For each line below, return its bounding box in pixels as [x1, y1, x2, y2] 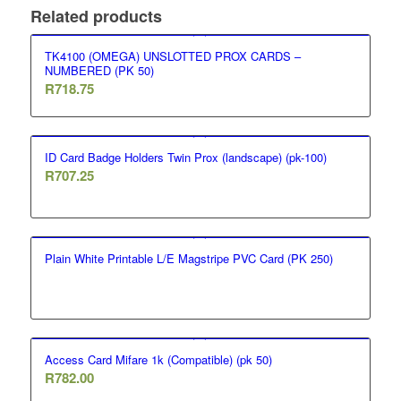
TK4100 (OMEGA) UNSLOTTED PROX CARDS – [44, 47, 301, 65]
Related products [30, 4, 162, 29]
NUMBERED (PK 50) [44, 62, 154, 80]
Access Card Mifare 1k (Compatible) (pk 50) [44, 351, 272, 369]
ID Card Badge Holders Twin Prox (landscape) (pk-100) [44, 149, 327, 166]
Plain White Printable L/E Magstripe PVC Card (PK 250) [44, 250, 333, 268]
